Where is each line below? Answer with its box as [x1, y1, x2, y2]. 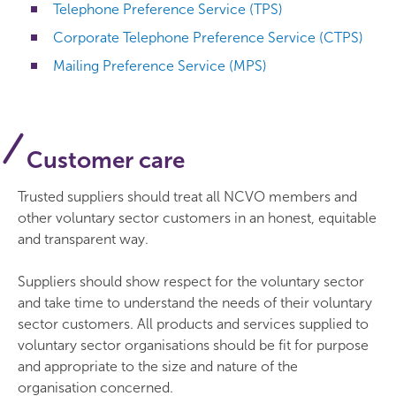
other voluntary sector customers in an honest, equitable [18, 209, 377, 226]
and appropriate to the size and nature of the [18, 358, 298, 375]
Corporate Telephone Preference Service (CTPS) [53, 29, 363, 46]
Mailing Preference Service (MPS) [53, 57, 267, 74]
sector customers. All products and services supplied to [18, 316, 369, 332]
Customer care [27, 147, 185, 174]
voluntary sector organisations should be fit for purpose [18, 337, 369, 354]
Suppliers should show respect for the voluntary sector [18, 273, 364, 290]
